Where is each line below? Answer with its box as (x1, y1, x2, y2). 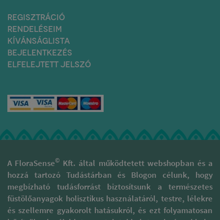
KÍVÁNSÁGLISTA (7, 35, 70, 46)
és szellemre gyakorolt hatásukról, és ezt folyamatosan (7, 204, 213, 216)
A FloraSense (7, 157, 55, 168)
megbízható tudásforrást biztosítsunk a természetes (7, 181, 213, 192)
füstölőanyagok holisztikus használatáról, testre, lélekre (7, 192, 213, 204)
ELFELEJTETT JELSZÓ (7, 59, 91, 69)
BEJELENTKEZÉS (7, 47, 72, 57)
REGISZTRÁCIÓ (7, 12, 65, 22)
